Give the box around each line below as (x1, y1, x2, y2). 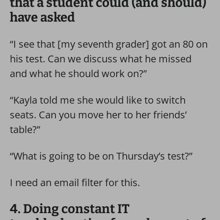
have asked (10, 10, 75, 25)
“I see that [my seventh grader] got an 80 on (10, 37, 208, 51)
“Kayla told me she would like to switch (10, 93, 186, 107)
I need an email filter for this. (10, 176, 140, 189)
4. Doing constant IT (10, 201, 130, 217)
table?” (10, 123, 40, 136)
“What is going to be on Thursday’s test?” (10, 149, 192, 163)
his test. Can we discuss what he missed (10, 52, 192, 65)
